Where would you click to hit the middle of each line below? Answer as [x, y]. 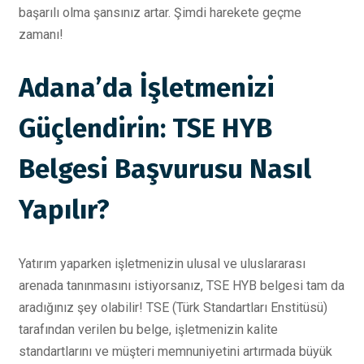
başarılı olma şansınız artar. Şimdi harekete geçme [160, 12]
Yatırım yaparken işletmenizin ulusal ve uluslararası [162, 263]
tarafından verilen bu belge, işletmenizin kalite [148, 329]
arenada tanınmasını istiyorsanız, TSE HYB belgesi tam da [182, 285]
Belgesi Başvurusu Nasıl [165, 169]
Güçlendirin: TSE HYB [145, 129]
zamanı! [41, 34]
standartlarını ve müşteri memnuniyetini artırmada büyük [175, 351]
